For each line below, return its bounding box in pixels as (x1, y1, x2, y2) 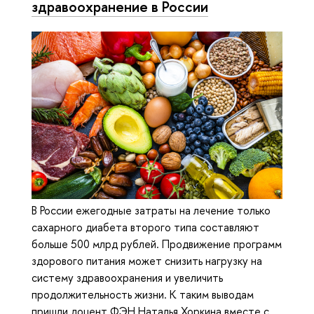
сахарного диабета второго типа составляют (32, 219, 259, 235)
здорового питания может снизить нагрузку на (32, 252, 262, 268)
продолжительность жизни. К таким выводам (32, 286, 254, 302)
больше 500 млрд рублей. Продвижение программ (32, 235, 282, 252)
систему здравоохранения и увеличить (32, 269, 223, 285)
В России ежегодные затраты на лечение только (32, 202, 271, 218)
